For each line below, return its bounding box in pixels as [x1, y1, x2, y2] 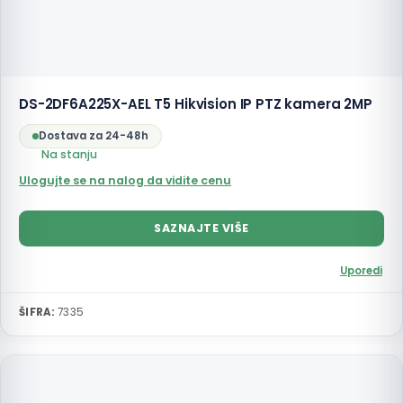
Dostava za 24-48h [39, 129, 148, 143]
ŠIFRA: [19, 305, 55, 319]
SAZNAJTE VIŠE [154, 220, 249, 236]
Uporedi [340, 264, 382, 278]
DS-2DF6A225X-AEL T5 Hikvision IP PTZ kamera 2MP [19, 94, 372, 113]
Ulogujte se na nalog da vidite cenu [19, 173, 231, 188]
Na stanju [41, 147, 97, 162]
